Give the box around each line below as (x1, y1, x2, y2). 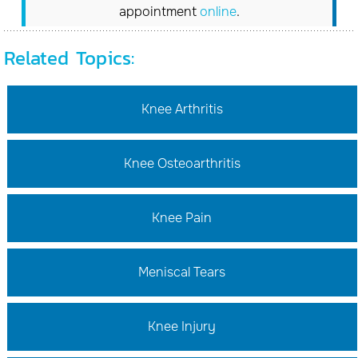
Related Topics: (4, 44, 134, 72)
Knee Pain (152, 209, 212, 226)
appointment (118, 3, 200, 20)
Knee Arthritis (141, 101, 223, 117)
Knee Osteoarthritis (123, 155, 241, 172)
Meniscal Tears (138, 264, 225, 280)
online (199, 3, 237, 20)
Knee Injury (148, 318, 216, 335)
